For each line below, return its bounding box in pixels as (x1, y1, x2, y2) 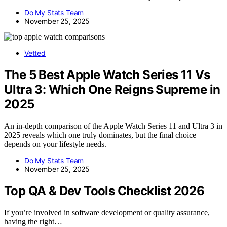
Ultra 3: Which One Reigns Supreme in (4, 82, 220, 97)
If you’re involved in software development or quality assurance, (4, 208, 210, 217)
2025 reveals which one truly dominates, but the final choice (4, 130, 196, 139)
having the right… (4, 217, 62, 226)
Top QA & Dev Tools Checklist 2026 (4, 183, 205, 198)
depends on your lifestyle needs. (4, 139, 106, 148)
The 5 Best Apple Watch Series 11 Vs (4, 67, 210, 83)
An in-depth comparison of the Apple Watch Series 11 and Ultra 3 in (4, 121, 222, 130)
